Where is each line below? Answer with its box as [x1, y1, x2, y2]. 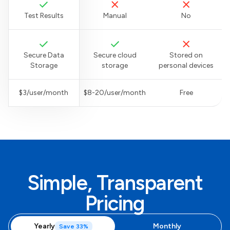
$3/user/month [19, 88, 69, 97]
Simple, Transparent [27, 170, 203, 195]
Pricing [85, 190, 145, 216]
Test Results [24, 11, 64, 20]
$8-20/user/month [84, 88, 146, 97]
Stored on [169, 50, 203, 60]
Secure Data [23, 50, 64, 60]
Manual [103, 11, 127, 20]
